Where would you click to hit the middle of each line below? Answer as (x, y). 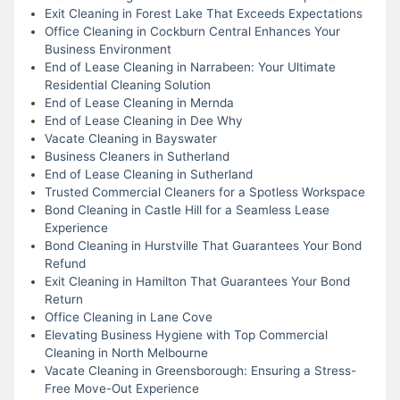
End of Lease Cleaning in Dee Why (143, 120)
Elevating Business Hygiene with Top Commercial (186, 334)
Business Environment (108, 49)
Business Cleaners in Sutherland (137, 156)
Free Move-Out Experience (121, 388)
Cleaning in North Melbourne (126, 352)
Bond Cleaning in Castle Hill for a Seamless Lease (187, 209)
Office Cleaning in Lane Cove (128, 317)
